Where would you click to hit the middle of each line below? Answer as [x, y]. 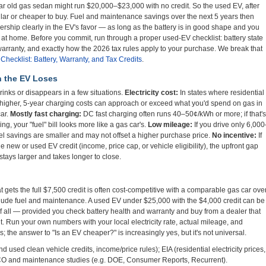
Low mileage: [170, 125]
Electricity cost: [151, 93]
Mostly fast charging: [46, 114]
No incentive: [234, 135]
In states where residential [221, 93]
